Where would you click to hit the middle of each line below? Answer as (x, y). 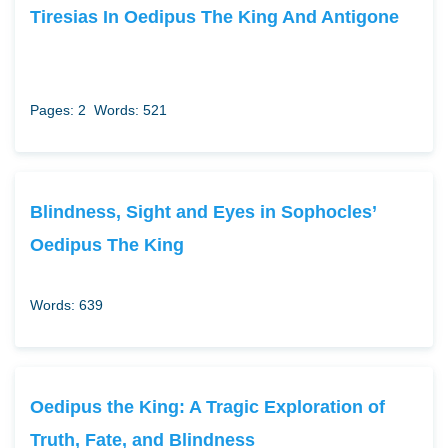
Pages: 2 (58, 110)
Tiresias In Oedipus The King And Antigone (214, 17)
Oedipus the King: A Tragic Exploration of (207, 407)
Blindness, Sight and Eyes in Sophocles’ (203, 212)
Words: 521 (130, 110)
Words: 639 (66, 305)
